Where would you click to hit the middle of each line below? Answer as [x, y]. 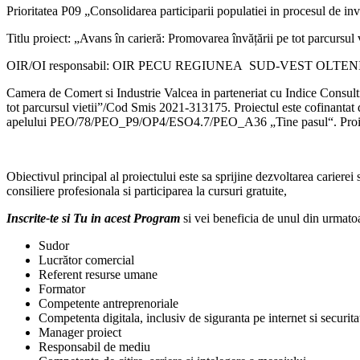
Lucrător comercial [86, 260]
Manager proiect [80, 333]
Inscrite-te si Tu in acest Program [93, 219]
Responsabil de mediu [94, 347]
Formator [62, 289]
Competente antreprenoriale [108, 304]
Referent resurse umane [98, 275]
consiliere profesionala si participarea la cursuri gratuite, [147, 191]
